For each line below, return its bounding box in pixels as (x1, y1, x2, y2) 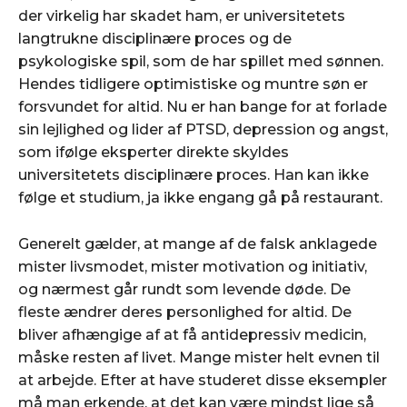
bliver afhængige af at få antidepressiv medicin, (18, 325, 366, 343)
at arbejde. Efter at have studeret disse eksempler (18, 371, 387, 389)
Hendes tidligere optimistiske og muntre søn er (18, 74, 368, 93)
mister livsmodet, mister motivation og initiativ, (18, 257, 367, 275)
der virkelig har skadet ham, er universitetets (18, 6, 345, 25)
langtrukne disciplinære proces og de (18, 29, 292, 47)
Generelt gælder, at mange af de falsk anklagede (18, 234, 377, 253)
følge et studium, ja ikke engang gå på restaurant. (18, 188, 382, 206)
